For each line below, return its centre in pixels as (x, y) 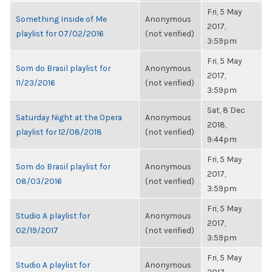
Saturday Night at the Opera (69, 117)
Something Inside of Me (61, 19)
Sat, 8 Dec (226, 110)
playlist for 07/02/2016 (60, 33)
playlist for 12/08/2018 (59, 132)
